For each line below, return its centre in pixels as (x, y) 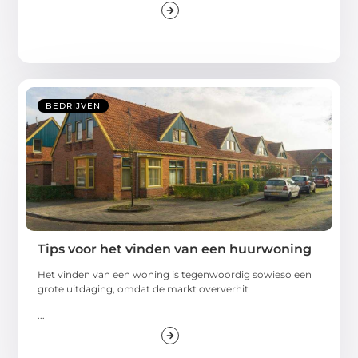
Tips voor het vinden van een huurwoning (175, 249)
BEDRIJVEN (74, 106)
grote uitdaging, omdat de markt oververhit (143, 289)
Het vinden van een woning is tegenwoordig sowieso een (175, 275)
